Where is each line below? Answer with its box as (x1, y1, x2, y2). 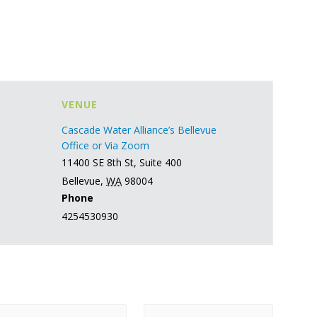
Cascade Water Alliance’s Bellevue (62, 123, 217, 137)
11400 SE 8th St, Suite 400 (62, 156, 183, 169)
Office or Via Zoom (62, 139, 150, 152)
